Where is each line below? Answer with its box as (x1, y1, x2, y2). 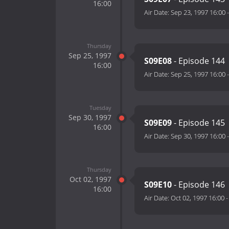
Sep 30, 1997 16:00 (171, 131, 225, 141)
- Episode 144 (172, 55, 225, 67)
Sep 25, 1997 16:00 (171, 70, 225, 79)
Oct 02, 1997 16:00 (171, 193, 224, 203)
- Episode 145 (172, 117, 225, 129)
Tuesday (89, 103, 111, 111)
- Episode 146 (172, 179, 225, 191)
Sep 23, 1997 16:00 (171, 8, 225, 17)
